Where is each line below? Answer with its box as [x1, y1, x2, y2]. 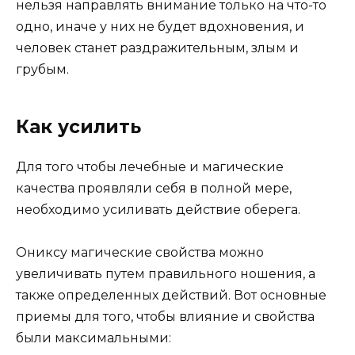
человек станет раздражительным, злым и [16, 40, 299, 55]
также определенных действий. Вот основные [16, 287, 326, 303]
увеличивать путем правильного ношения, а [16, 265, 315, 281]
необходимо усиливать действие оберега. [16, 201, 300, 217]
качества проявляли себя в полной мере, [16, 180, 292, 196]
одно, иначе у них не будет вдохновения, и [16, 18, 304, 34]
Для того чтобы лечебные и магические [16, 158, 284, 174]
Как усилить [16, 115, 141, 138]
